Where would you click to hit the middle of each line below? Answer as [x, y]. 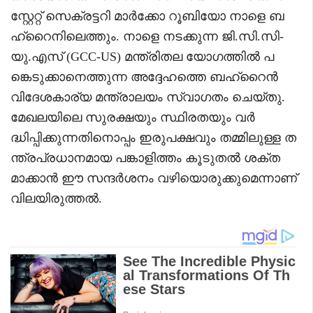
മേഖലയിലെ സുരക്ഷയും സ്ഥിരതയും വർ [133, 117]
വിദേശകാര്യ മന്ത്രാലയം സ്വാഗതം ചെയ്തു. [148, 97]
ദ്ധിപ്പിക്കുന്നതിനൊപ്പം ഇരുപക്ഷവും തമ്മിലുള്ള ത [153, 137]
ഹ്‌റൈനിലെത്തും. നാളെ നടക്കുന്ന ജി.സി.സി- [147, 36]
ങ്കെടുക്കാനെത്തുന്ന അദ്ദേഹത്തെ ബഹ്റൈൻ [144, 77]
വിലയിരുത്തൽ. [56, 198]
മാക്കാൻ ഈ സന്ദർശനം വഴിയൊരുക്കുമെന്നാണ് [154, 178]
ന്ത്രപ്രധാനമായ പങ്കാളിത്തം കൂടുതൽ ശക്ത [145, 158]
